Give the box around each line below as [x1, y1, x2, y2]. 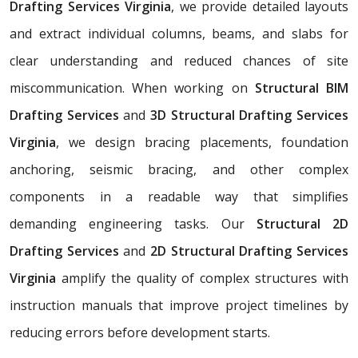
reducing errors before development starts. [10, 323, 270, 341]
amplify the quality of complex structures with [56, 268, 348, 287]
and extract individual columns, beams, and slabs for [10, 24, 348, 42]
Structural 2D [256, 214, 349, 233]
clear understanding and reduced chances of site [10, 51, 348, 70]
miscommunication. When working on [10, 78, 255, 97]
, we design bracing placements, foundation [56, 133, 348, 151]
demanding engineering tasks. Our [10, 214, 257, 233]
